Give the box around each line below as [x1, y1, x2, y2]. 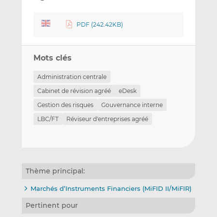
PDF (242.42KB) [77, 21, 124, 29]
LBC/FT [37, 115, 59, 123]
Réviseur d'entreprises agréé [66, 115, 148, 123]
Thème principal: [25, 166, 85, 175]
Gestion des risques [37, 101, 93, 108]
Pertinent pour [25, 201, 78, 210]
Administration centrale [37, 73, 107, 80]
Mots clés [33, 53, 72, 62]
